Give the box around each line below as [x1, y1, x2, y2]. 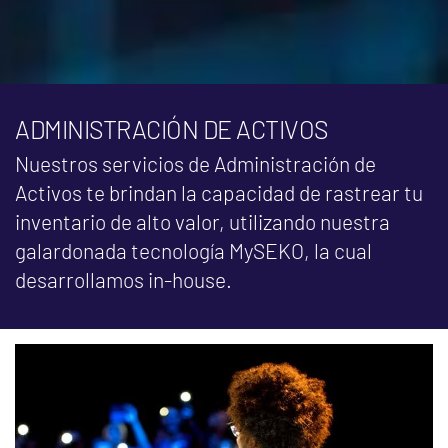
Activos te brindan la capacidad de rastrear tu [15, 179, 423, 205]
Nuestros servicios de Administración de [15, 150, 376, 176]
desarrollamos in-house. [15, 266, 232, 292]
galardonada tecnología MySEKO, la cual [15, 237, 372, 263]
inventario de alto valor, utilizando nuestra [15, 208, 390, 234]
